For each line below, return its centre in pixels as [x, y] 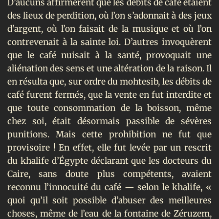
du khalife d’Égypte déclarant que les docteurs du [109, 161]
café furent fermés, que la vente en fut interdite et [109, 95]
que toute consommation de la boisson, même [109, 108]
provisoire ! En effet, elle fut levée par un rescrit [109, 147]
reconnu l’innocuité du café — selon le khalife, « [109, 187]
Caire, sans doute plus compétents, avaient [109, 174]
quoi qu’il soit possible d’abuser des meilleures [109, 200]
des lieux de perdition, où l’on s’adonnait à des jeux [109, 15]
